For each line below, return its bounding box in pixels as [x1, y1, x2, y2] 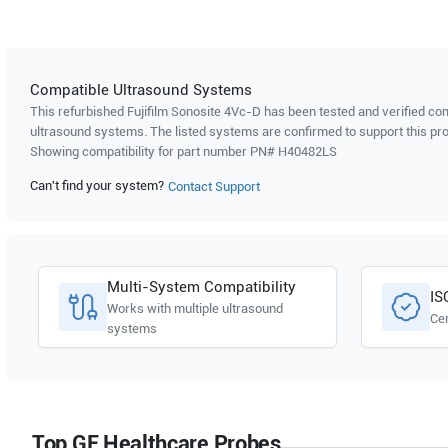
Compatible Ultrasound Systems [30, 81, 252, 99]
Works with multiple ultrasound [107, 301, 283, 316]
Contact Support [168, 179, 260, 194]
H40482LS [278, 144, 337, 159]
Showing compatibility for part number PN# [30, 144, 278, 159]
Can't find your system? [30, 178, 164, 194]
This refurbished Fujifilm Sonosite [30, 104, 224, 119]
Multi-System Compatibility [107, 278, 296, 296]
